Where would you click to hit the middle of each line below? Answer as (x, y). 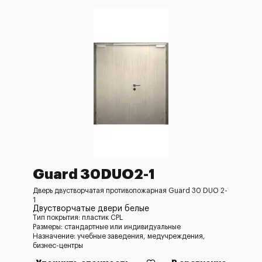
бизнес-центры (58, 246)
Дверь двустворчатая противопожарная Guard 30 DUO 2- (130, 191)
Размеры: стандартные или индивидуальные (107, 227)
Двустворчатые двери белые (91, 209)
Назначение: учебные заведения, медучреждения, (119, 236)
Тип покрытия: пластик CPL (78, 218)
